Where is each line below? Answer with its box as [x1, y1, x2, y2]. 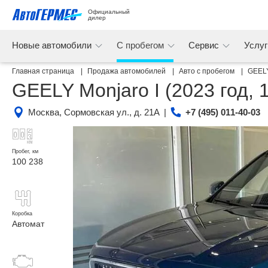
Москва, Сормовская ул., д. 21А [28, 107, 160, 117]
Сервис [188, 40, 222, 50]
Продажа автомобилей [87, 67, 167, 75]
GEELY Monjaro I [12, 80, 165, 101]
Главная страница [12, 67, 76, 75]
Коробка [12, 211, 32, 217]
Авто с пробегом [179, 67, 236, 75]
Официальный [88, 8, 130, 15]
